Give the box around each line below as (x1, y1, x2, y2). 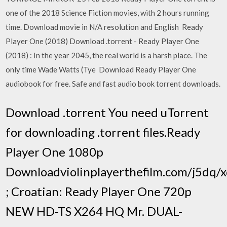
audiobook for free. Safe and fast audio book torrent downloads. (6, 79, 221, 88)
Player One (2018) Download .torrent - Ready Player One (6, 36, 200, 46)
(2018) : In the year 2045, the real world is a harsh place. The (6, 51, 208, 60)
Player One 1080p (6, 144, 104, 159)
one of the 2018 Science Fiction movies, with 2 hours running (6, 8, 210, 17)
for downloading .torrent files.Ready (6, 124, 201, 139)
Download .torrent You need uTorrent (6, 104, 209, 120)
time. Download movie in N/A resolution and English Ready (6, 22, 204, 31)
